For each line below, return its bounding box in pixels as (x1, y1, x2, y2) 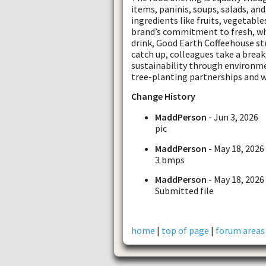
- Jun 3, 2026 (207, 111, 258, 123)
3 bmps (155, 153, 185, 166)
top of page (161, 224, 209, 236)
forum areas (216, 224, 265, 236)
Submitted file (155, 184, 214, 197)
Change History (131, 90, 195, 103)
